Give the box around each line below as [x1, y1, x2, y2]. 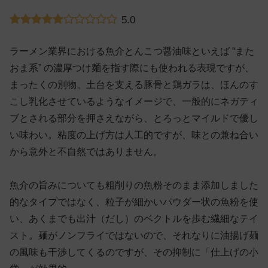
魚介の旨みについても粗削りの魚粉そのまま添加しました [10, 180, 258, 191]
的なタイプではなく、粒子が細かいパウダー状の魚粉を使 [10, 197, 258, 208]
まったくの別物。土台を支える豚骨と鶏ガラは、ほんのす [10, 80, 258, 90]
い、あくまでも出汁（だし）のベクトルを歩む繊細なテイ [10, 214, 258, 224]
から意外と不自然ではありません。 [10, 147, 163, 157]
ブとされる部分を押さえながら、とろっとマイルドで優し [10, 113, 258, 124]
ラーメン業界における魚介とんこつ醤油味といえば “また [10, 46, 254, 57]
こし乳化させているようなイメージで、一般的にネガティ [10, 96, 258, 107]
